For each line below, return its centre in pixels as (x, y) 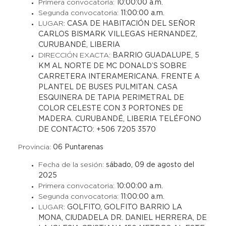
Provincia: (35, 147)
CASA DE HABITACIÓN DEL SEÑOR (131, 24)
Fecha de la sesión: (72, 165)
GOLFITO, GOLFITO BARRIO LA (124, 207)
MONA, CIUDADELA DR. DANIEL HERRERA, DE (122, 218)
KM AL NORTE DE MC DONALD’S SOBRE (112, 66)
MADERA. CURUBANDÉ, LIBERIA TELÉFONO (120, 119)
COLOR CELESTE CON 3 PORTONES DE (110, 108)
